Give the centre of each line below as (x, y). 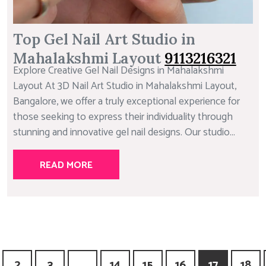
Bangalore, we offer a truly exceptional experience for (126, 102)
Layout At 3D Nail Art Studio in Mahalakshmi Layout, (125, 87)
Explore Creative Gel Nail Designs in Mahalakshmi (118, 71)
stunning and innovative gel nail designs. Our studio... (124, 133)
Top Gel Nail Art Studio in (104, 39)
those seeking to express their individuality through (123, 118)
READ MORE (66, 166)
